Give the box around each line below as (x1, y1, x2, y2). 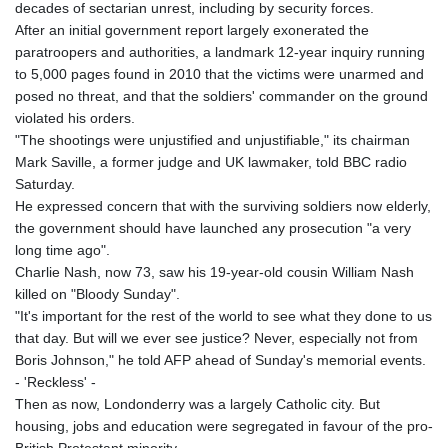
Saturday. (15, 175, 75, 192)
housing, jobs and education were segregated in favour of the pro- (15, 417, 433, 434)
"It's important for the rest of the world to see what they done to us (15, 307, 432, 324)
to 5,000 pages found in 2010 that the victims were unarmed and (15, 65, 424, 82)
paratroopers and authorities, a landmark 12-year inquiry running (15, 43, 425, 60)
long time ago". (15, 241, 110, 258)
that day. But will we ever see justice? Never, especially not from (15, 329, 418, 346)
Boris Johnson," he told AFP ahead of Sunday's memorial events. (15, 351, 426, 368)
